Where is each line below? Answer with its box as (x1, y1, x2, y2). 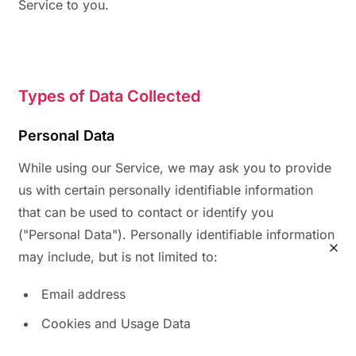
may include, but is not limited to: (18, 249, 218, 265)
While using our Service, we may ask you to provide (18, 160, 331, 176)
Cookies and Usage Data (41, 315, 191, 332)
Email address (41, 286, 126, 303)
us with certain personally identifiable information (18, 182, 313, 199)
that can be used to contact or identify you (18, 204, 273, 221)
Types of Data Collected (18, 87, 200, 106)
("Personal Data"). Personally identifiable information (18, 226, 335, 243)
